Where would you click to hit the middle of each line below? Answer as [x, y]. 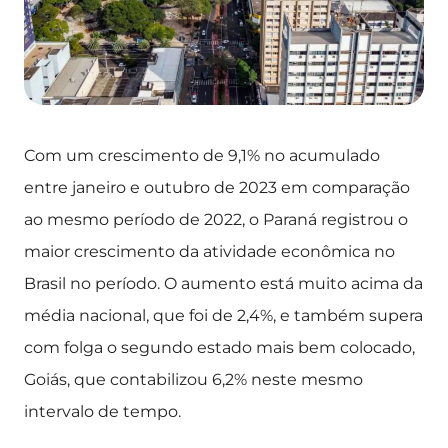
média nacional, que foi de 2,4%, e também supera [223, 315]
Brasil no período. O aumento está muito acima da [223, 283]
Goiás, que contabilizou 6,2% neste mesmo [193, 379]
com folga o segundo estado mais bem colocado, [219, 347]
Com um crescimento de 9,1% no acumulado [202, 155]
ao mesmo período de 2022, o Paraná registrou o [216, 219]
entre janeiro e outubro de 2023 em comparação [217, 187]
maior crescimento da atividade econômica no [209, 251]
